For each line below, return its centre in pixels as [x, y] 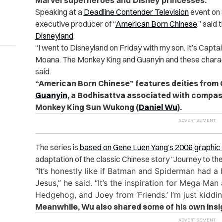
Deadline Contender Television [136, 12]
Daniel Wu [158, 107]
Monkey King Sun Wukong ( [87, 107]
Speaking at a [59, 12]
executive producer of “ [75, 24]
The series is [57, 147]
